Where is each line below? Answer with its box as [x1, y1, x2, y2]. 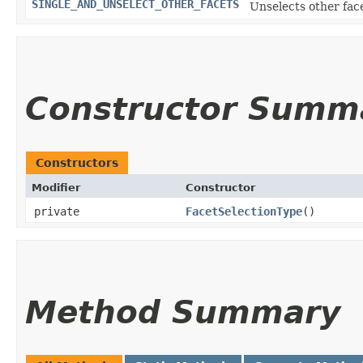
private [34, 204, 79, 218]
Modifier [32, 181, 80, 194]
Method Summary [25, 293, 340, 331]
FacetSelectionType [186, 204, 302, 218]
